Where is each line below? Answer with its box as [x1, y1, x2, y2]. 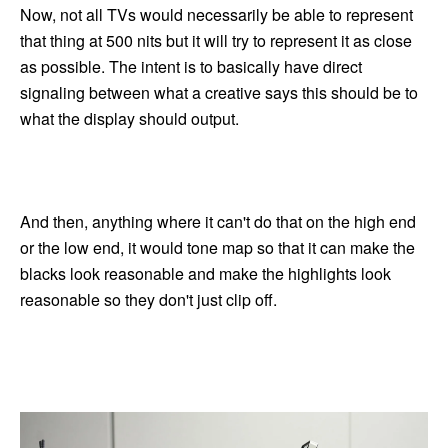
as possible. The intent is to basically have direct [20, 54, 362, 78]
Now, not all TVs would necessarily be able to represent [20, 2, 413, 26]
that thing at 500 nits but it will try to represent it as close [20, 28, 412, 52]
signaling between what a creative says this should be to [20, 80, 418, 104]
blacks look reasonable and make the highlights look [20, 261, 391, 285]
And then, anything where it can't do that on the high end [20, 209, 416, 233]
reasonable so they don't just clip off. [20, 287, 277, 311]
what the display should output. [20, 106, 239, 130]
